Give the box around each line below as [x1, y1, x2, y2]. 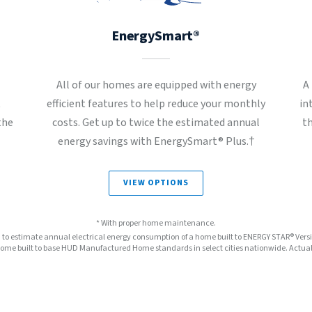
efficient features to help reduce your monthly [47, 96, 265, 111]
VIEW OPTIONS [123, 177, 189, 189]
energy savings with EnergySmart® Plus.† [57, 134, 255, 149]
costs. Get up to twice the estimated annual [52, 115, 260, 130]
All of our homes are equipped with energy [56, 77, 256, 93]
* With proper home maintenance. [96, 217, 216, 229]
